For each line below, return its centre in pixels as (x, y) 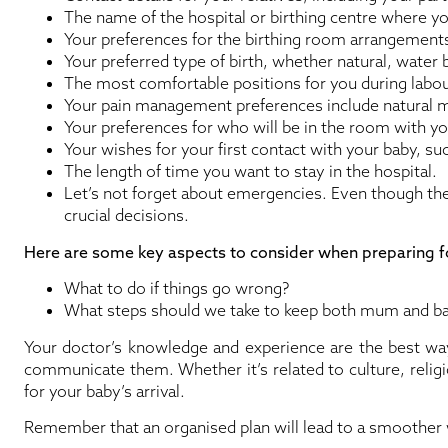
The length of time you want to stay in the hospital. (250, 171)
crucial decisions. (126, 215)
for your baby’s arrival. (104, 390)
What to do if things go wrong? (176, 288)
